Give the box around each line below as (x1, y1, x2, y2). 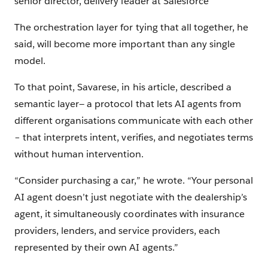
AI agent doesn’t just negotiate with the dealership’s (14, 191, 248, 204)
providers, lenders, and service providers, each (14, 224, 220, 237)
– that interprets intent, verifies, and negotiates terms (14, 131, 254, 144)
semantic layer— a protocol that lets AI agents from (14, 98, 241, 111)
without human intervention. (14, 148, 147, 161)
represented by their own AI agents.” (14, 241, 181, 254)
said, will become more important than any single (14, 38, 235, 51)
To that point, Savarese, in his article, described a (14, 81, 232, 94)
